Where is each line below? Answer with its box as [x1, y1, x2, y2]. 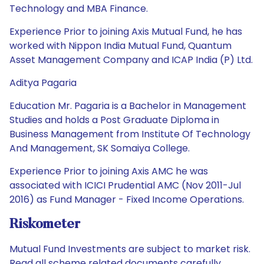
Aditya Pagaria [9, 76, 77, 90]
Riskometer [9, 217, 80, 232]
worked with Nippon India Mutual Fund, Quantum [9, 39, 232, 52]
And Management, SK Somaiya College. [9, 141, 190, 155]
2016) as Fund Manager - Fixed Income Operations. [9, 193, 244, 206]
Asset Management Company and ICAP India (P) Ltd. [9, 53, 253, 67]
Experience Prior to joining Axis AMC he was [9, 164, 208, 178]
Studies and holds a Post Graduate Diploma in [9, 113, 219, 127]
